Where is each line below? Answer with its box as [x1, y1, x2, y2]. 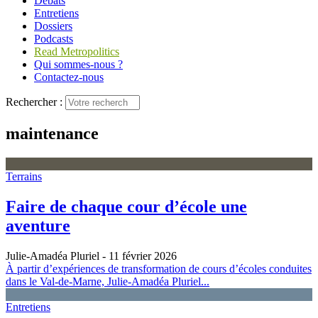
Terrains [6, 170, 42, 182]
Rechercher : [6, 96, 62, 108]
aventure [6, 216, 70, 235]
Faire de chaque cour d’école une [6, 197, 247, 216]
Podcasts [34, 33, 73, 45]
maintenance [6, 124, 99, 143]
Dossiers [34, 20, 72, 32]
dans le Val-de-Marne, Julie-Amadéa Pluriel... [6, 275, 209, 287]
